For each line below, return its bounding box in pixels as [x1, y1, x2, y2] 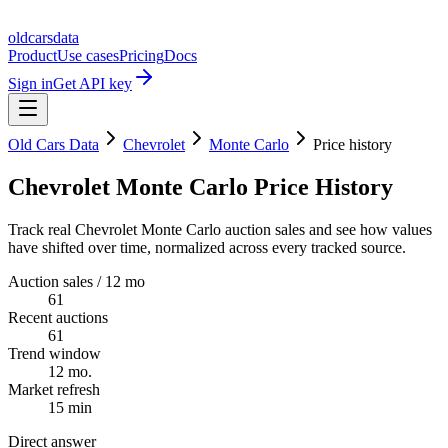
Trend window [8, 344, 101, 362]
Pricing [119, 47, 164, 64]
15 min [48, 398, 92, 416]
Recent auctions [8, 308, 108, 326]
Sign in [8, 75, 53, 92]
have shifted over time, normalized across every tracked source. [8, 238, 406, 256]
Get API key [53, 75, 132, 92]
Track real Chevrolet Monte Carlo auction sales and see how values [8, 220, 432, 238]
